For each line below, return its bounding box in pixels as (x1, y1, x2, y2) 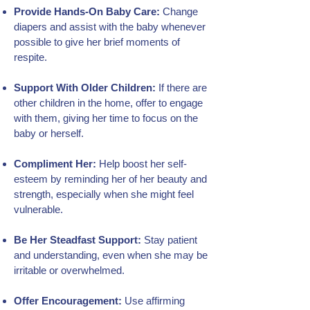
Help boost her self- (96, 158, 187, 170)
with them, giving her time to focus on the (14, 112, 198, 124)
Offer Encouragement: (14, 295, 122, 307)
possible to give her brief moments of (14, 36, 180, 48)
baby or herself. (14, 127, 84, 139)
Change (160, 6, 198, 17)
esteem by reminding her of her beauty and (14, 173, 207, 185)
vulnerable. (14, 203, 63, 215)
